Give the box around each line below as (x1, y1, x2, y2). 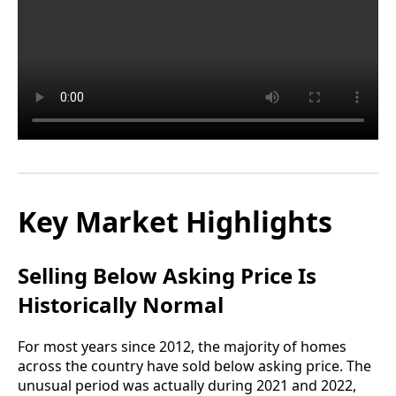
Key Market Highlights (18, 202, 332, 241)
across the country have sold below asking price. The (18, 355, 371, 376)
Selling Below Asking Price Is (18, 260, 316, 290)
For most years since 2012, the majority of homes (18, 336, 346, 356)
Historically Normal (18, 289, 224, 319)
